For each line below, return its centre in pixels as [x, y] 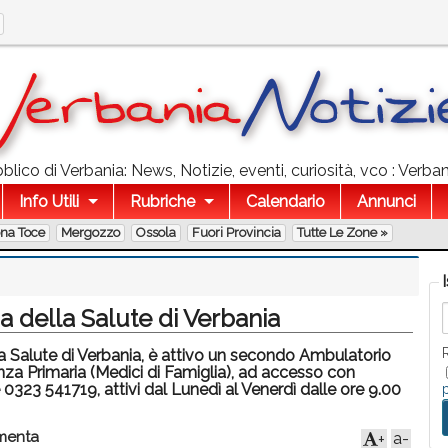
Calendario [285, 201]
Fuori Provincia [236, 232]
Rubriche [162, 201]
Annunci [386, 201]
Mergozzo [90, 232]
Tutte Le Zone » [342, 232]
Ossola [156, 232]
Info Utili [49, 201]
